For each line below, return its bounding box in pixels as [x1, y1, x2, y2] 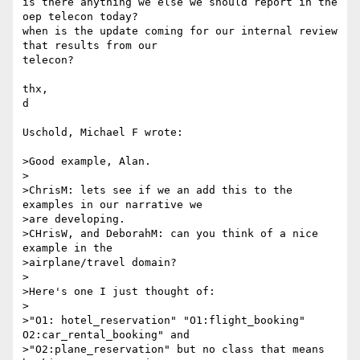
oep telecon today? [22, 10, 138, 23]
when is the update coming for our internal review [22, 25, 337, 38]
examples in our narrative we [22, 198, 202, 211]
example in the [22, 242, 112, 255]
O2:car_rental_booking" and [22, 329, 190, 342]
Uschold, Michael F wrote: [22, 126, 183, 139]
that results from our [22, 39, 164, 52]
